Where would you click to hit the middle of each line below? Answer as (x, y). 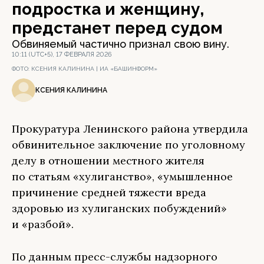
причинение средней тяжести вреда (109, 192)
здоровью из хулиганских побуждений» (119, 208)
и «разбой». (43, 224)
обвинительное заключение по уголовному (128, 145)
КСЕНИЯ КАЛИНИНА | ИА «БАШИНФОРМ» (94, 69)
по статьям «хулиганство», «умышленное (122, 176)
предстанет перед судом (117, 28)
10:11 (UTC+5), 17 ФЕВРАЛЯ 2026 (62, 55)
